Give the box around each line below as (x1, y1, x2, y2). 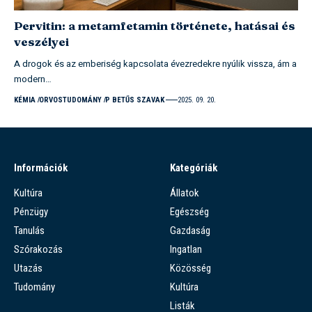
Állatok (170, 186, 199, 199)
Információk (14, 161, 68, 174)
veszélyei (14, 33, 69, 49)
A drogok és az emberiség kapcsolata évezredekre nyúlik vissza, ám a (14, 56, 297, 70)
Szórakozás (14, 242, 63, 256)
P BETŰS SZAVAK (104, 95, 164, 104)
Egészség (170, 205, 209, 218)
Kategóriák (170, 161, 217, 174)
